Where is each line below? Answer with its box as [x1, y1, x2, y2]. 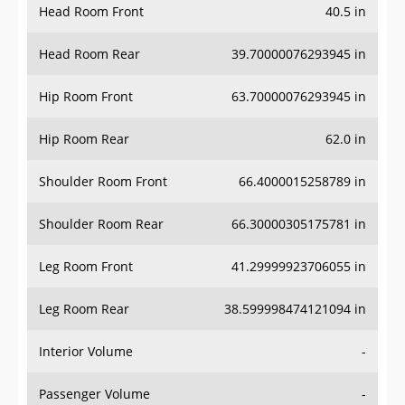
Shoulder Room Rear [39, 215, 164, 233]
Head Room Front [39, 3, 144, 21]
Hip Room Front [39, 88, 133, 106]
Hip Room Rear [39, 130, 129, 148]
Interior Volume [39, 343, 133, 361]
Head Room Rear [39, 45, 140, 63]
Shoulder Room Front [39, 173, 167, 191]
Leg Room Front [39, 258, 133, 276]
